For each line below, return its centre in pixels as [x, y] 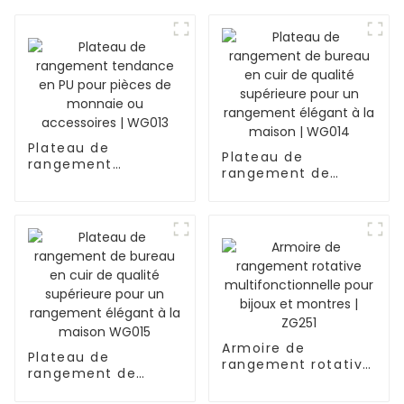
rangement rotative [297, 364]
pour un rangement [296, 222]
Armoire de [263, 348]
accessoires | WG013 [105, 229]
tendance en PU [88, 180]
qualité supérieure [291, 206]
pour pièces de [84, 196]
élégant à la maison [298, 239]
